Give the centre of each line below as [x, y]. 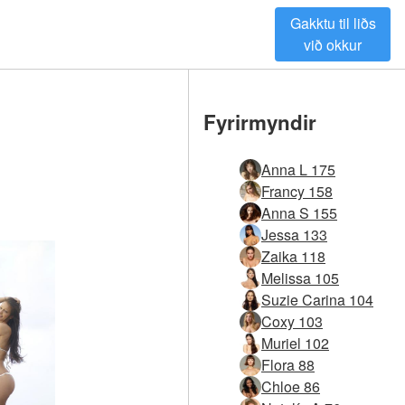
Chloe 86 [291, 387]
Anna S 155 [299, 213]
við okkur [333, 45]
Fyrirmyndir [260, 122]
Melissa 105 [300, 278]
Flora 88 [288, 365]
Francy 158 [297, 192]
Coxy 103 [292, 322]
